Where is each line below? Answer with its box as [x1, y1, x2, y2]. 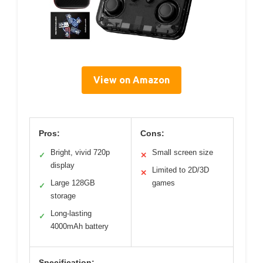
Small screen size [152, 147, 213, 157]
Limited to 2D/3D [152, 165, 209, 174]
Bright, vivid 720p [50, 147, 110, 157]
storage [50, 191, 76, 200]
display [50, 160, 75, 170]
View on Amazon [93, 74, 170, 85]
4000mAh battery [50, 221, 109, 231]
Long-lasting [50, 208, 92, 218]
